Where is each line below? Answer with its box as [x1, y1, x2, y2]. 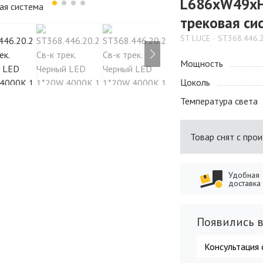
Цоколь [180, 76, 211, 88]
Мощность [180, 58, 224, 69]
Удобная [228, 170, 260, 180]
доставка [228, 178, 261, 188]
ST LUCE [180, 33, 211, 43]
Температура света [180, 95, 258, 107]
